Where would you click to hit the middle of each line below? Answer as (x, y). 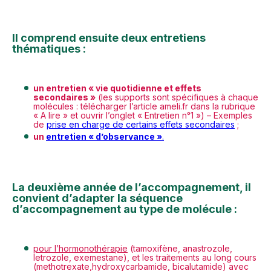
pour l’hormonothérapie (80, 248)
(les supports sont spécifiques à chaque (177, 97)
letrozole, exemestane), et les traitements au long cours (145, 257)
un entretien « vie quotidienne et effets (117, 88)
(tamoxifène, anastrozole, (180, 248)
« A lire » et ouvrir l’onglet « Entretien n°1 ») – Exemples (143, 115)
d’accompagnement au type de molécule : (125, 209)
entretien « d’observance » (104, 136)
